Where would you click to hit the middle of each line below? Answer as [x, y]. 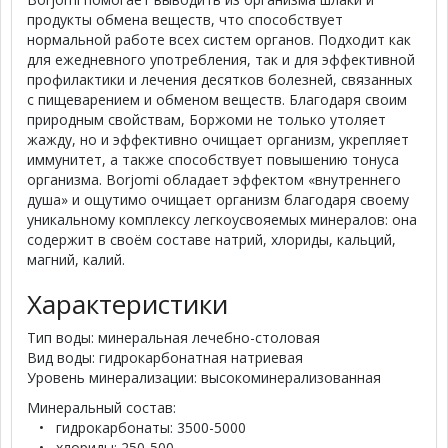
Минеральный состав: [101, 407]
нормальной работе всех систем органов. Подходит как [219, 39]
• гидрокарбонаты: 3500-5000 [136, 427]
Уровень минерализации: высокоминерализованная [204, 377]
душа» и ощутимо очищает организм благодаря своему [218, 199]
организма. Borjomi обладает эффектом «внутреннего [214, 179]
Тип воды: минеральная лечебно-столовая [173, 337]
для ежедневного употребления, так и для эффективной [221, 59]
